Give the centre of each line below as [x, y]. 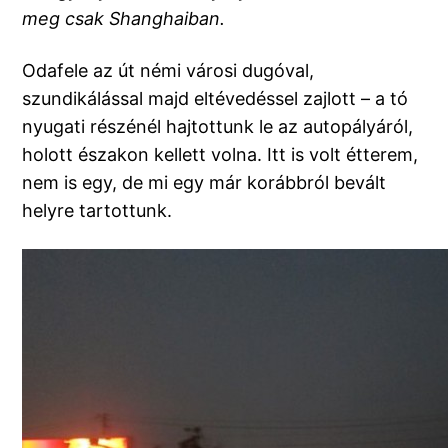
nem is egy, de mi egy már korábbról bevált [204, 183]
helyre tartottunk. [97, 211]
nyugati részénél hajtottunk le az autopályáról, [218, 127]
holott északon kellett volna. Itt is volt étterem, [220, 155]
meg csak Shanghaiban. [124, 19]
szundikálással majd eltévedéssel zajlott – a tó [215, 99]
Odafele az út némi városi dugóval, [168, 71]
